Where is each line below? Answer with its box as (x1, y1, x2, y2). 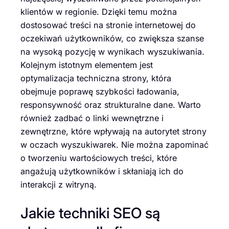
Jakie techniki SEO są (20, 203, 160, 222)
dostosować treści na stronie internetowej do (20, 20, 196, 31)
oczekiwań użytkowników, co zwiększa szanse (20, 33, 204, 44)
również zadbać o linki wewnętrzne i (20, 113, 164, 124)
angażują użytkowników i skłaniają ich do (20, 166, 184, 177)
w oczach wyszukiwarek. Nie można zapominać (20, 140, 209, 150)
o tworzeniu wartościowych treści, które (20, 153, 177, 164)
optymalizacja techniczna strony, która (20, 73, 171, 84)
